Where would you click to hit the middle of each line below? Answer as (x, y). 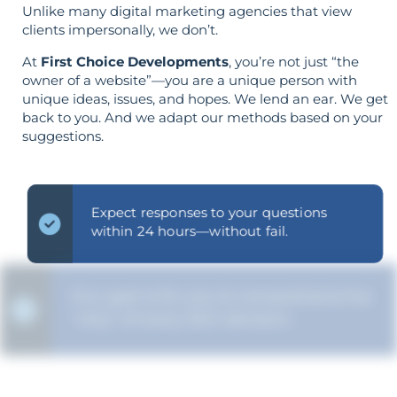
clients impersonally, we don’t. (120, 30)
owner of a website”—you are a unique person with (190, 80)
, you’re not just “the (294, 61)
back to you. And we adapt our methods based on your (202, 117)
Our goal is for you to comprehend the (219, 299)
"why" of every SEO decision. (186, 317)
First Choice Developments (135, 61)
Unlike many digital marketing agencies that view (187, 12)
